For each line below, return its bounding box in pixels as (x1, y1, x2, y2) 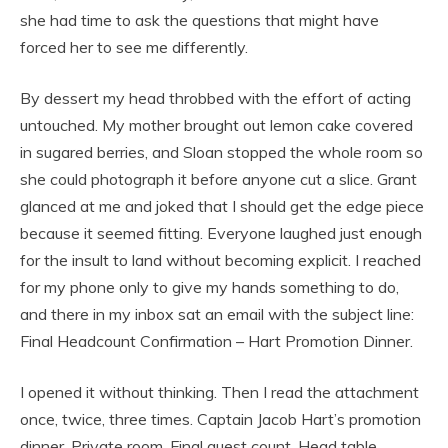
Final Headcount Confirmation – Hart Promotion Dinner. (20, 331, 413, 352)
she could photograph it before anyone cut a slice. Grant (20, 169, 417, 190)
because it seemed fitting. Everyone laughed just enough (20, 223, 422, 244)
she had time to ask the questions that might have (20, 10, 379, 31)
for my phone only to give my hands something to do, (20, 277, 399, 298)
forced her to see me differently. (20, 37, 248, 58)
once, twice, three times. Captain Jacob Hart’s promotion (20, 409, 421, 430)
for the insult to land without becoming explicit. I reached (20, 250, 421, 271)
